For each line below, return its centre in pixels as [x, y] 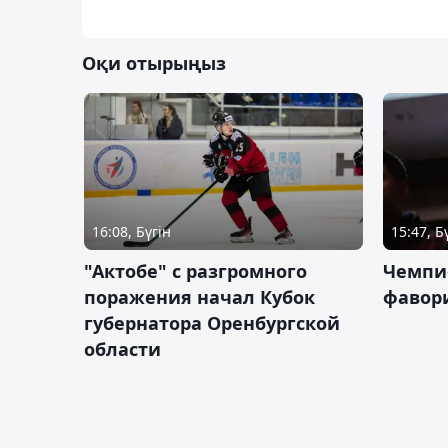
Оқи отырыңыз [154, 62]
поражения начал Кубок [199, 296]
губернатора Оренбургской [212, 322]
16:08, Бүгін [131, 231]
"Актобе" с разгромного [195, 270]
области [122, 348]
